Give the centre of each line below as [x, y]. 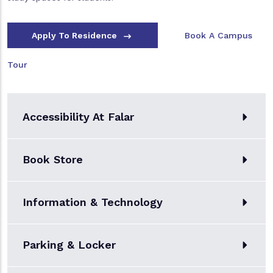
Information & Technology [93, 202]
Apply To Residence [76, 35]
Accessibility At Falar [78, 117]
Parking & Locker [69, 245]
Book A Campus [218, 35]
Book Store [53, 160]
